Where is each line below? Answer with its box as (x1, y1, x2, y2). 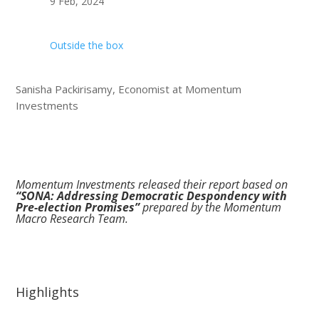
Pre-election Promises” (16, 199, 140, 215)
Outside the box (49, 38, 123, 52)
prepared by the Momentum (140, 199, 282, 215)
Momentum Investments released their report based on (16, 176, 288, 192)
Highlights (16, 283, 80, 300)
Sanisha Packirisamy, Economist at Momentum (16, 81, 242, 96)
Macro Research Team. (16, 210, 129, 226)
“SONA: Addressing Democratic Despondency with (16, 187, 288, 204)
